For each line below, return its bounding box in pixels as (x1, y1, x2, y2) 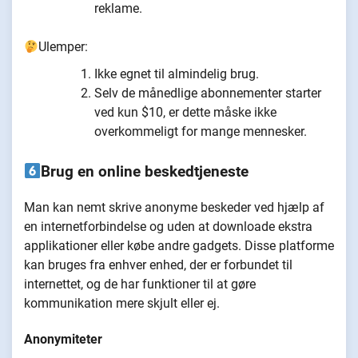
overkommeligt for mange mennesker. (94, 124, 307, 140)
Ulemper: (38, 39, 89, 55)
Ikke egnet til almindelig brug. (94, 66, 259, 82)
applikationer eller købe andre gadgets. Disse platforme (24, 237, 334, 253)
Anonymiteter (24, 332, 109, 348)
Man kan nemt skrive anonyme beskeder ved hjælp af (24, 199, 324, 215)
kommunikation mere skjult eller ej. (24, 295, 220, 311)
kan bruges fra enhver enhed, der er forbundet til (24, 257, 292, 272)
